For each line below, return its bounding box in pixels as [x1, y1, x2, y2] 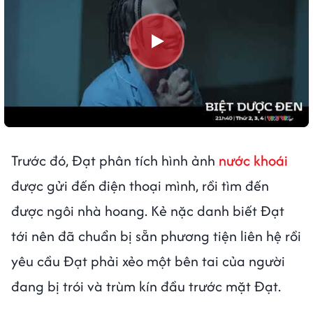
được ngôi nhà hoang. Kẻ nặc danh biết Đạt [11, 200, 284, 221]
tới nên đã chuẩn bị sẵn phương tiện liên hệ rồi [11, 225, 301, 246]
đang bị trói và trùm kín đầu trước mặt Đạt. [11, 275, 284, 296]
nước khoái [219, 150, 288, 170]
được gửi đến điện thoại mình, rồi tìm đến [11, 175, 269, 196]
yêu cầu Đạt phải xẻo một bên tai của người [11, 250, 285, 271]
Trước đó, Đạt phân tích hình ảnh [11, 150, 219, 170]
